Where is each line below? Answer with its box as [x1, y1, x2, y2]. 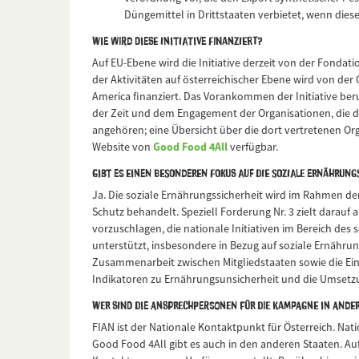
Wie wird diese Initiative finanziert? [92, 34, 262, 47]
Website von [92, 139, 153, 155]
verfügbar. [228, 139, 278, 155]
